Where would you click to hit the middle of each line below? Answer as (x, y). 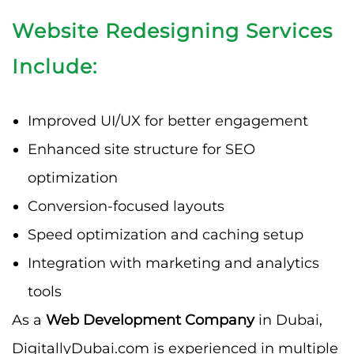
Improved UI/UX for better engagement (168, 121)
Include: (55, 66)
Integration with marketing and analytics (173, 263)
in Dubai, (288, 320)
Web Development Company (150, 320)
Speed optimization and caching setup (166, 234)
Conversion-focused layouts (126, 206)
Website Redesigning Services (172, 30)
